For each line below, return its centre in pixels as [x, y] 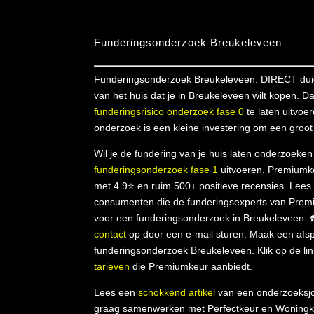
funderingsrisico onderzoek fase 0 [171, 111]
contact [110, 234]
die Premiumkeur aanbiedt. [191, 266]
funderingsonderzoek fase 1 [156, 169]
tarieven [112, 266]
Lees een [116, 292]
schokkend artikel [177, 292]
